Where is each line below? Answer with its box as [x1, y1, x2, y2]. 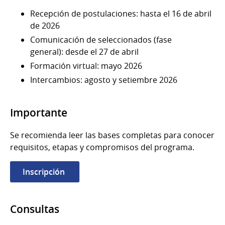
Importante [10, 105, 67, 120]
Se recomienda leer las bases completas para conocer [10, 130, 214, 141]
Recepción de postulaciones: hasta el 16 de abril [30, 8, 211, 20]
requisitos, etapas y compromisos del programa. [10, 142, 194, 153]
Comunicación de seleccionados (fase [30, 34, 172, 46]
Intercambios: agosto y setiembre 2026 [30, 74, 177, 86]
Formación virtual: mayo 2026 [30, 60, 142, 72]
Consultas [10, 202, 59, 216]
